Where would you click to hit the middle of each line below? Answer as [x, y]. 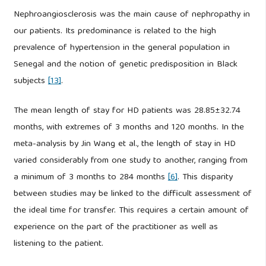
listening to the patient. [58, 244]
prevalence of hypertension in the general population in [121, 48]
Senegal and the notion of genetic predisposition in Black [125, 64]
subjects [31, 81]
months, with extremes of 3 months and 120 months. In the [129, 128]
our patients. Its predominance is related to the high [115, 31]
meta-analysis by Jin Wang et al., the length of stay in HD [124, 145]
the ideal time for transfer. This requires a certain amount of [131, 211]
